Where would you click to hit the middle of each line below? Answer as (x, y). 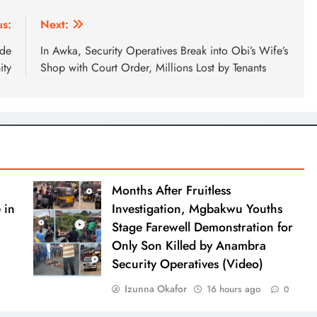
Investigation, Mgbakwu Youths (197, 208)
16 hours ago (233, 289)
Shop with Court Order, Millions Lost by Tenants (153, 67)
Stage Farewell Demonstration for (202, 227)
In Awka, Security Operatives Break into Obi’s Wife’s (164, 50)
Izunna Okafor (155, 288)
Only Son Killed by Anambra (189, 245)
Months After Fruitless (171, 190)
